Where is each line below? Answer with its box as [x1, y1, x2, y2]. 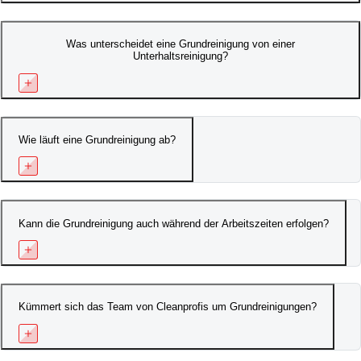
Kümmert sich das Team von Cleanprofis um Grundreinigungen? [19, 301, 317, 313]
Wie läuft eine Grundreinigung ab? [19, 134, 176, 147]
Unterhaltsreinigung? [133, 50, 228, 63]
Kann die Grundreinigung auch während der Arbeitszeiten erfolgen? [19, 217, 329, 230]
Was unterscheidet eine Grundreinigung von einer [66, 38, 295, 51]
